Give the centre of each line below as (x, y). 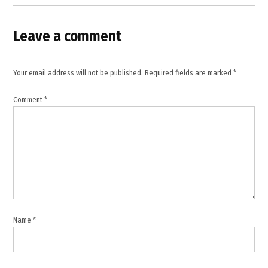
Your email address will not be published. (78, 72)
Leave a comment (68, 36)
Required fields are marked (189, 72)
